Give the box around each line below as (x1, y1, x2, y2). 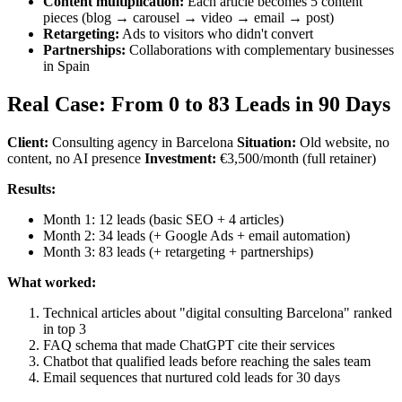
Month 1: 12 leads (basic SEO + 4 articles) (43, 211, 284, 227)
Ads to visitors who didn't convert (119, 25, 313, 41)
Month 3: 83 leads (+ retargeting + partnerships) (43, 243, 313, 259)
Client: (7, 134, 48, 150)
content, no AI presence (7, 150, 144, 166)
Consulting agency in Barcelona (48, 134, 237, 150)
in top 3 (43, 320, 86, 336)
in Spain (43, 57, 90, 74)
